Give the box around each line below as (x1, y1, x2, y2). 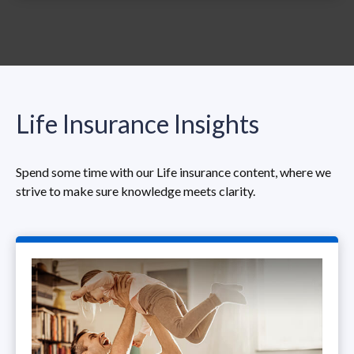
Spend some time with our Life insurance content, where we (16, 164, 331, 179)
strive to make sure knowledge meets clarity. (16, 183, 255, 198)
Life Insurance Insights (16, 107, 259, 139)
